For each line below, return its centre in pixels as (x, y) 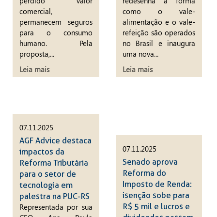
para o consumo (56, 32)
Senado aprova (150, 162)
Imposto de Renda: (157, 184)
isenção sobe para (156, 195)
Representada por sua (56, 207)
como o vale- (159, 11)
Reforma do (144, 173)
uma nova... (140, 54)
